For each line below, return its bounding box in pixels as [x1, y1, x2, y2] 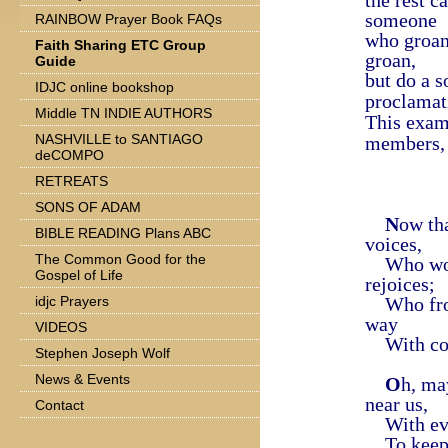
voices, [365, 233, 422, 255]
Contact [35, 397, 84, 413]
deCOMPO [35, 147, 104, 163]
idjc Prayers [35, 293, 109, 309]
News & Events [35, 371, 130, 387]
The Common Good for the [35, 251, 206, 267]
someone [365, 9, 437, 31]
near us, [365, 393, 428, 415]
